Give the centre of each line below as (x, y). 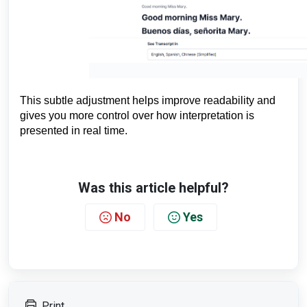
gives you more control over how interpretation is (137, 115)
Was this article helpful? (153, 188)
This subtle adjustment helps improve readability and (148, 100)
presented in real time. (74, 131)
